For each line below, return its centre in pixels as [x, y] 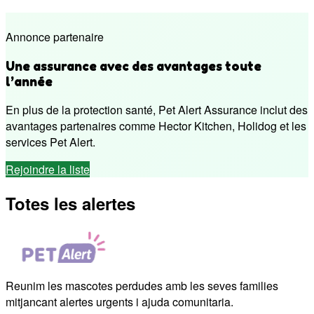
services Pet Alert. [50, 142]
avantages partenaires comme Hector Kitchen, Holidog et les [156, 126]
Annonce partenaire [55, 36]
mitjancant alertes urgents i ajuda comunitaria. [120, 302]
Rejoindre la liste [48, 170]
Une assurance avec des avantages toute [134, 66]
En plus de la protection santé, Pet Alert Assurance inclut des [157, 110]
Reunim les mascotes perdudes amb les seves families [142, 286]
